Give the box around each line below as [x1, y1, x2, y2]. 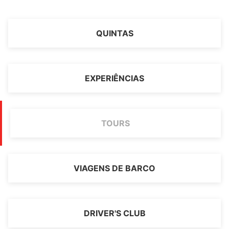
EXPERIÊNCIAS [85, 73, 144, 83]
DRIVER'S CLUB [83, 208, 146, 218]
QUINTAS [96, 28, 133, 38]
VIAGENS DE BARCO [74, 163, 155, 173]
